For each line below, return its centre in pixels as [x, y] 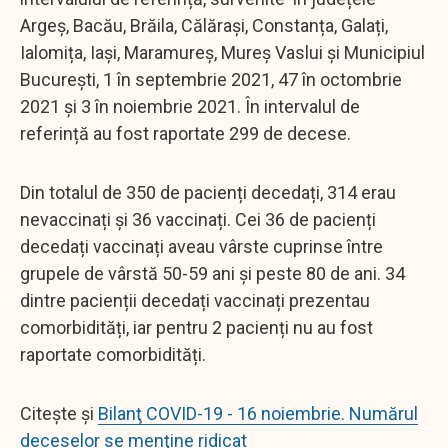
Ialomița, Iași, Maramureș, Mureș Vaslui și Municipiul [222, 52]
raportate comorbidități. [113, 354]
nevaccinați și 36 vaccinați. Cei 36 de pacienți [198, 219]
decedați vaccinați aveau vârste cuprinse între [201, 246]
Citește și [59, 413]
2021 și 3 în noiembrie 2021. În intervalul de [190, 106]
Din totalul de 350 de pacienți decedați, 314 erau [208, 192]
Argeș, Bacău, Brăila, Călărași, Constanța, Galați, [204, 25]
